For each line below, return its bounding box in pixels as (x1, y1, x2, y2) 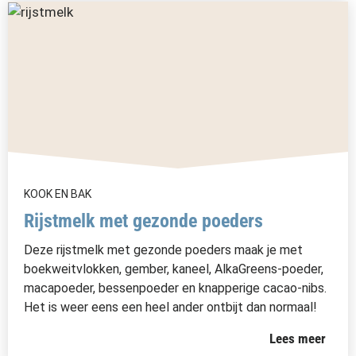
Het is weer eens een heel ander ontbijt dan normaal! (24, 300, 317, 315)
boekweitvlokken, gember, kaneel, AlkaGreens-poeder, (24, 261, 323, 277)
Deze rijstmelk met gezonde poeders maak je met (24, 242, 303, 257)
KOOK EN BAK (24, 188, 91, 200)
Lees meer (269, 331, 327, 346)
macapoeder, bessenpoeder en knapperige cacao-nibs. (24, 281, 327, 296)
